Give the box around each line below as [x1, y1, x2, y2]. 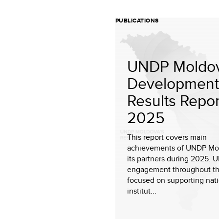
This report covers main [127, 131, 207, 143]
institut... [127, 185, 156, 197]
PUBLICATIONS [115, 16, 159, 25]
